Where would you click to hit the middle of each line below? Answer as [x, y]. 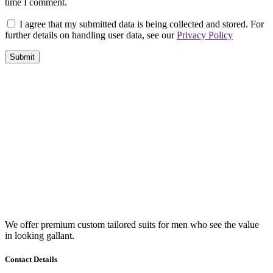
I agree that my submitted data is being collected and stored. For [142, 24]
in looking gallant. [40, 236]
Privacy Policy [205, 35]
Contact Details [31, 260]
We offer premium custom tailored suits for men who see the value [132, 225]
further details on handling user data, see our [91, 35]
